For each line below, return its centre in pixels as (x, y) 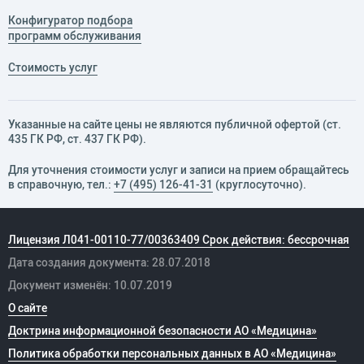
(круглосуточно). (260, 185)
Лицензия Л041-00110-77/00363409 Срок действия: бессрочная (179, 240)
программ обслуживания (75, 36)
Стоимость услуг (53, 68)
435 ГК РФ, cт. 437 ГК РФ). (77, 139)
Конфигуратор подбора (70, 21)
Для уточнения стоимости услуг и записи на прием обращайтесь (179, 170)
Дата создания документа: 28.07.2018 (109, 263)
